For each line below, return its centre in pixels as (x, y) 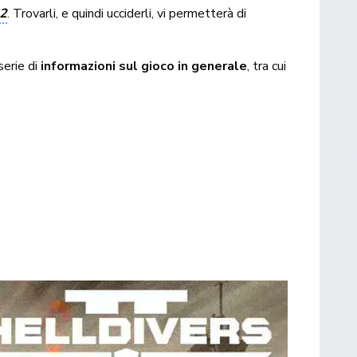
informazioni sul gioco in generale (144, 66)
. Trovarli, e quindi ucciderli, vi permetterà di (127, 13)
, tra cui (267, 66)
